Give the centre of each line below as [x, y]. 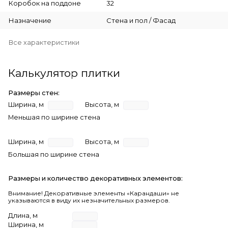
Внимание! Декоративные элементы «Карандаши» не [94, 193]
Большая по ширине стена [54, 154]
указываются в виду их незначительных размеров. [89, 200]
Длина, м [23, 215]
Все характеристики [44, 42]
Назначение [30, 20]
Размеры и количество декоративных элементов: [95, 178]
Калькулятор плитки [64, 73]
